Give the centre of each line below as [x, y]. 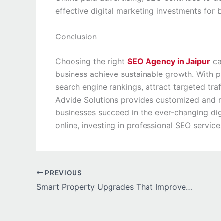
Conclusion [76, 36]
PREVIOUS [63, 172]
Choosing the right [90, 61]
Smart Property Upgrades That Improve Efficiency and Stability [189, 187]
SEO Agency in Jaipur [169, 61]
